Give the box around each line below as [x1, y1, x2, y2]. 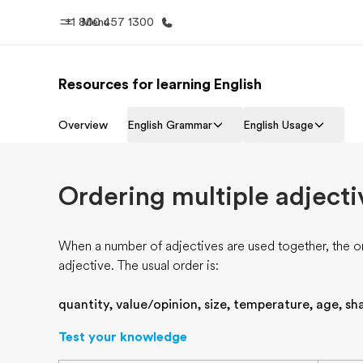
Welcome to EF [115, 135, 196, 148]
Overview [58, 118, 108, 131]
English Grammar [127, 118, 212, 131]
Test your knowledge [58, 330, 187, 344]
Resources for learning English [58, 76, 262, 92]
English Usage [243, 118, 314, 131]
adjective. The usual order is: [58, 258, 219, 273]
